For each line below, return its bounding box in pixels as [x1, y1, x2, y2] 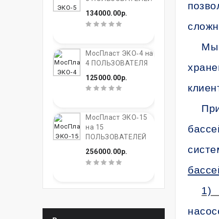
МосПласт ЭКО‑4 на [86, 49, 153, 57]
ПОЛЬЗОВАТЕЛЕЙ [86, 133, 147, 141]
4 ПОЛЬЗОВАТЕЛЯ [86, 59, 148, 67]
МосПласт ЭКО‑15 [86, 113, 148, 122]
